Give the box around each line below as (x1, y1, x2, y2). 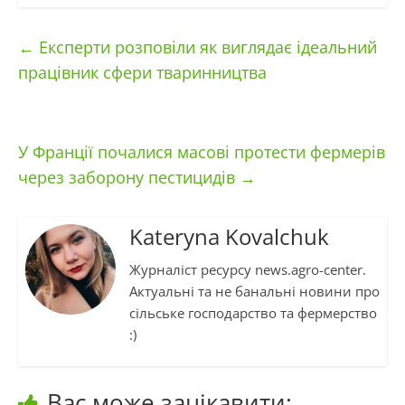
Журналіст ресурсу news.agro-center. (128, 260, 366, 279)
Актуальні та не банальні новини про (128, 282, 380, 301)
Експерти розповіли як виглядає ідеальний (33, 36, 377, 59)
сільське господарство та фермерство (128, 304, 377, 323)
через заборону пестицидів (17, 166, 240, 189)
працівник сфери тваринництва (17, 61, 267, 84)
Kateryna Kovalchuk (128, 221, 329, 252)
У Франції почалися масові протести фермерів (17, 141, 385, 164)
